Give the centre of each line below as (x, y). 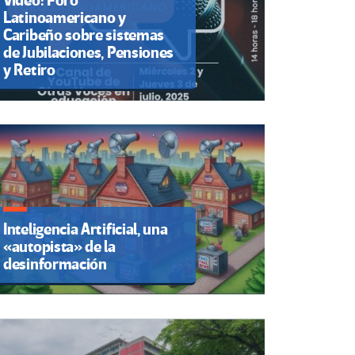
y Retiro (29, 70)
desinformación (55, 265)
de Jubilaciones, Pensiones (89, 52)
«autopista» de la (59, 247)
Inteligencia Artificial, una (86, 230)
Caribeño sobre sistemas (84, 35)
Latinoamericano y (65, 17)
